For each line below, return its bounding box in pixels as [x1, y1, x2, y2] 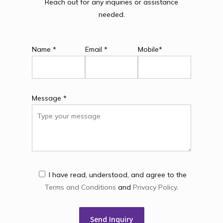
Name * [32, 44, 57, 54]
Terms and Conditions [45, 182, 116, 192]
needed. [98, 9, 125, 19]
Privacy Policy [133, 182, 177, 192]
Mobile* [138, 44, 163, 54]
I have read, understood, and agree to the [48, 170, 187, 179]
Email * [85, 44, 108, 54]
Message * [32, 93, 67, 103]
